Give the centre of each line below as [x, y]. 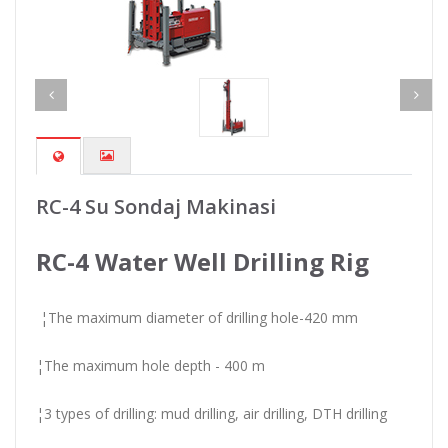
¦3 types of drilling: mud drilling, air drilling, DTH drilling [211, 413]
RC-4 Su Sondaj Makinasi [156, 206]
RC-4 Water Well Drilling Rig [202, 261]
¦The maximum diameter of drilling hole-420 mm [197, 317]
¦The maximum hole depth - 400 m [150, 365]
